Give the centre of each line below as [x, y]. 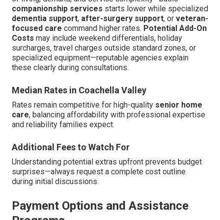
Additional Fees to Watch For [71, 147]
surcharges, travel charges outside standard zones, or [104, 48]
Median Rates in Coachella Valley [79, 90]
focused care [37, 28]
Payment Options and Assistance [100, 206]
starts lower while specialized [155, 9]
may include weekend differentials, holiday [108, 38]
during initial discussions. [55, 182]
